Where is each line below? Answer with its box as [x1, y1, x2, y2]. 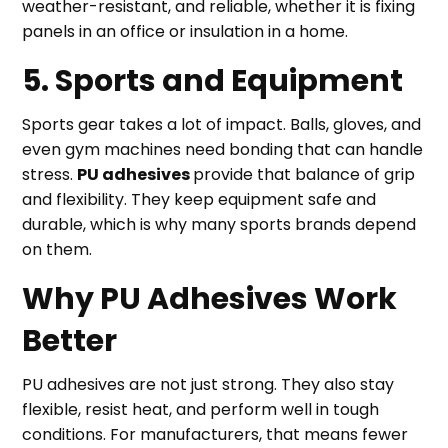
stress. [22, 163, 78, 186]
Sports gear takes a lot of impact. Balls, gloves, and [22, 113, 422, 136]
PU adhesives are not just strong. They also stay [22, 373, 395, 396]
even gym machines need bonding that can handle [22, 138, 424, 161]
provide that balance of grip [193, 163, 416, 186]
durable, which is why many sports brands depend [22, 213, 417, 236]
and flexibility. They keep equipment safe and [22, 188, 377, 211]
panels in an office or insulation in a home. [22, 20, 349, 43]
